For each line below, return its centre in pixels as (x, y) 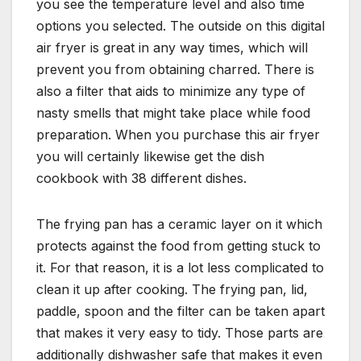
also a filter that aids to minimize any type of (171, 91)
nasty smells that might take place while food (173, 113)
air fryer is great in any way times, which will (172, 48)
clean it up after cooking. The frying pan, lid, (172, 290)
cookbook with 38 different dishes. (141, 178)
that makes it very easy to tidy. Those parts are (180, 333)
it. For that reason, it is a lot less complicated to (180, 268)
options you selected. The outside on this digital (180, 26)
